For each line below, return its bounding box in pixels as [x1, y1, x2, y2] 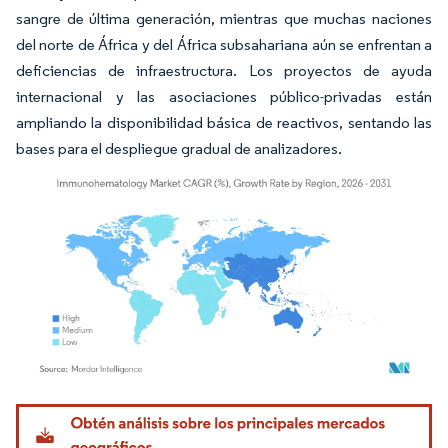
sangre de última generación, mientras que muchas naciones [16, 8, 432, 28]
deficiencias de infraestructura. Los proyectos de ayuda [16, 60, 432, 80]
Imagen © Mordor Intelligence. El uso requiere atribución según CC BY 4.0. [25, 399, 406, 415]
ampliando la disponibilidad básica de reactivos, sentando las [16, 112, 432, 132]
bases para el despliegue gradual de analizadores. [16, 138, 342, 158]
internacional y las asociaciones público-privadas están [16, 86, 432, 106]
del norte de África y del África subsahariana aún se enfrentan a [16, 34, 432, 54]
